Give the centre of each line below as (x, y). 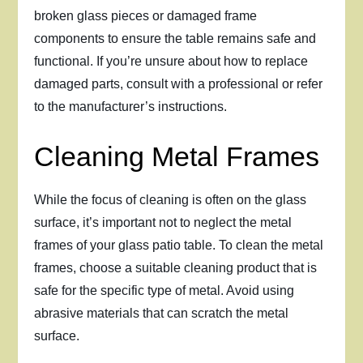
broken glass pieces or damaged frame (146, 16)
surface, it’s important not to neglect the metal (163, 222)
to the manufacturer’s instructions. (131, 107)
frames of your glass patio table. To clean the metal (179, 245)
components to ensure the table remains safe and (175, 38)
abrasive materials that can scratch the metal (162, 313)
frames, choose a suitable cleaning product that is (176, 268)
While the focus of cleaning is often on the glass (171, 200)
